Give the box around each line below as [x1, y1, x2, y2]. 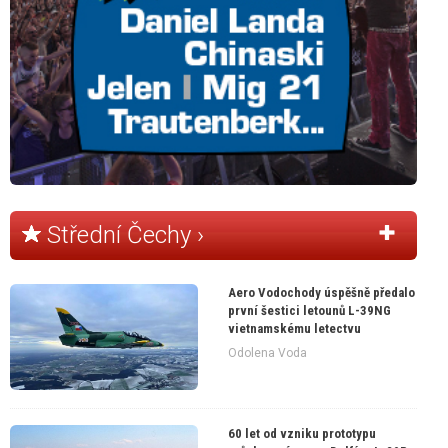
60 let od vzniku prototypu [228, 426, 377, 442]
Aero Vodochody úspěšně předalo [228, 284, 416, 300]
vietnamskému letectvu [228, 320, 362, 336]
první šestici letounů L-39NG [228, 302, 392, 318]
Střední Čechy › [40, 220, 204, 249]
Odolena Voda [228, 346, 308, 361]
